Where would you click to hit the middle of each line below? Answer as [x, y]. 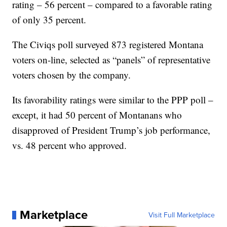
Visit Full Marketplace [181, 215]
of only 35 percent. [49, 20]
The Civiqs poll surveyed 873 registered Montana [108, 45]
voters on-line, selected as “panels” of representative [111, 60]
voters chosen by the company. [72, 75]
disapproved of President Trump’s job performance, [111, 130]
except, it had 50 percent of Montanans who [97, 115]
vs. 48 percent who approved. [70, 145]
